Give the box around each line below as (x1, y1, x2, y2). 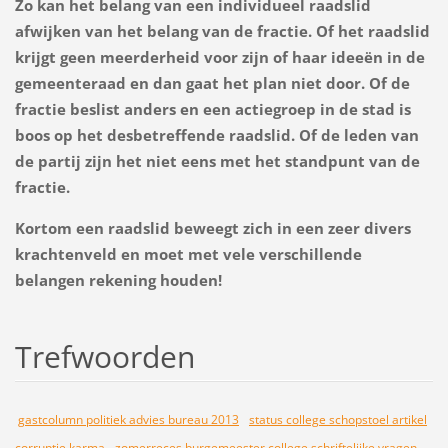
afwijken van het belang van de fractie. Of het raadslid (14, 21, 430, 41)
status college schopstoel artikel (248, 410, 427, 428)
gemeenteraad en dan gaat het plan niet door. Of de (14, 73, 410, 93)
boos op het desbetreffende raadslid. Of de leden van (14, 125, 419, 145)
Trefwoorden (14, 335, 195, 377)
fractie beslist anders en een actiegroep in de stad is (14, 99, 411, 119)
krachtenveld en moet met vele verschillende (14, 243, 362, 264)
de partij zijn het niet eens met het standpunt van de (14, 151, 420, 171)
